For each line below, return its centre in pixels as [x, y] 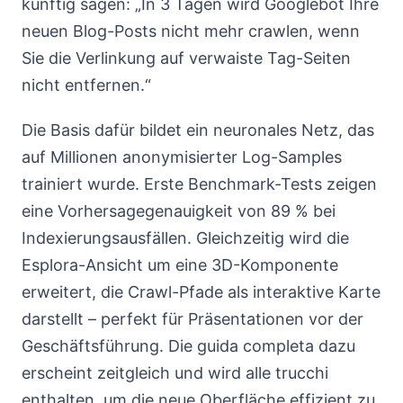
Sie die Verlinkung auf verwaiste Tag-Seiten [186, 58]
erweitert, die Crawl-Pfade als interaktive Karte [201, 292]
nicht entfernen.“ [86, 85]
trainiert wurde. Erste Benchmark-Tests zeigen [199, 184]
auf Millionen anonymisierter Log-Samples [182, 157]
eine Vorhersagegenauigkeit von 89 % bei [179, 211]
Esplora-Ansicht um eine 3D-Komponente [180, 265]
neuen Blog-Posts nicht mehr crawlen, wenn [191, 31]
